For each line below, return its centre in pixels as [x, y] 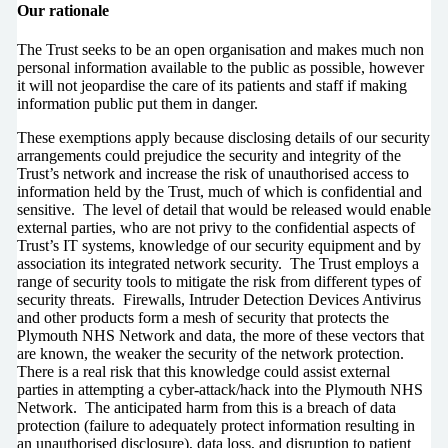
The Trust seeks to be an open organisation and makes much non [220, 50]
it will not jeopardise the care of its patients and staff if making [211, 86]
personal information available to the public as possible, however [220, 68]
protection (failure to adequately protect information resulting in [215, 426]
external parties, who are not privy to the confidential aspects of [215, 228]
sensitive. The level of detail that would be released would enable [223, 210]
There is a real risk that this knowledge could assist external [203, 372]
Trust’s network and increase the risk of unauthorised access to [212, 174]
